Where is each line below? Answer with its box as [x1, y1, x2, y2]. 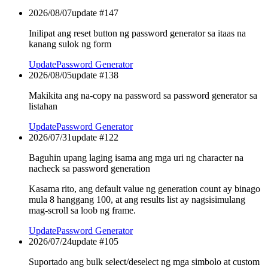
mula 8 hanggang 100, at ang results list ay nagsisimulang [29, 194, 245, 205]
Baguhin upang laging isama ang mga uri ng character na [29, 153, 243, 163]
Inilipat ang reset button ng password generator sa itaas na [29, 28, 246, 39]
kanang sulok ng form [29, 39, 111, 50]
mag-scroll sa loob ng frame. [29, 205, 136, 216]
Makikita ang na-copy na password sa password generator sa [29, 90, 257, 101]
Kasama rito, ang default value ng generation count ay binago [29, 184, 260, 194]
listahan [29, 101, 57, 112]
